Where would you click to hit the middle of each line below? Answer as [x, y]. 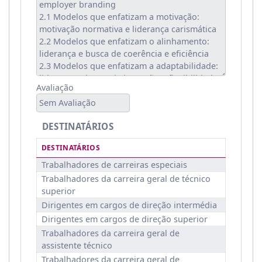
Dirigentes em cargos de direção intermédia [129, 205]
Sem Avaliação [67, 103]
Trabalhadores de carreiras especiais [114, 164]
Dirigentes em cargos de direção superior [124, 219]
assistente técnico [77, 245]
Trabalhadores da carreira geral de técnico [126, 178]
